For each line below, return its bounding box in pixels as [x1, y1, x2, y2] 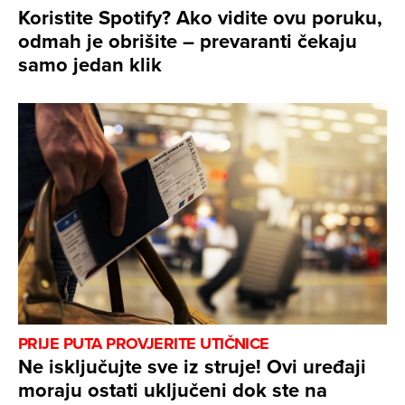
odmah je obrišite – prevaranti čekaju [18, 25, 357, 55]
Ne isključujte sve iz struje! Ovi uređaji [18, 351, 366, 381]
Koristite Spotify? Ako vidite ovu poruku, [18, 2, 382, 32]
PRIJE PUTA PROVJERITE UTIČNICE [18, 331, 269, 355]
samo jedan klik [18, 49, 162, 79]
